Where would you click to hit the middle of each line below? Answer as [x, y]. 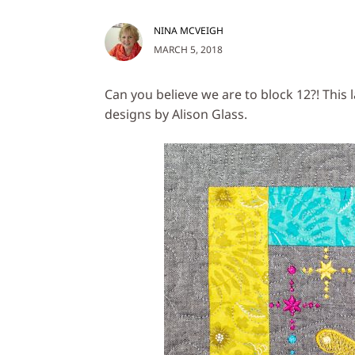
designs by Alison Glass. [176, 114]
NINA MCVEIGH [189, 30]
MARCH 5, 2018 [188, 49]
